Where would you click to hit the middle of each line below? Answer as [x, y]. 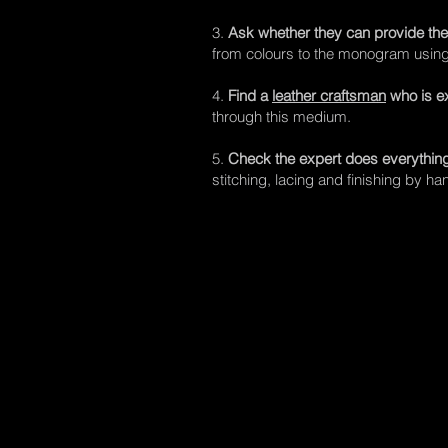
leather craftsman [329, 95]
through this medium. [283, 116]
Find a [250, 95]
